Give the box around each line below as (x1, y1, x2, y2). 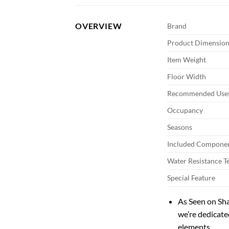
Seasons (167, 123, 192, 132)
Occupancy (167, 106, 203, 115)
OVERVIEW (75, 21, 122, 31)
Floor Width (167, 72, 206, 81)
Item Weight (167, 55, 206, 64)
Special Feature (167, 173, 215, 182)
